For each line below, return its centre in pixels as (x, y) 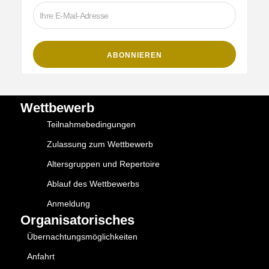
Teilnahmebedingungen (91, 125)
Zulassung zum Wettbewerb (100, 144)
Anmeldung (68, 204)
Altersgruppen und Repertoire (103, 164)
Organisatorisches (77, 220)
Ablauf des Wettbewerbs (93, 184)
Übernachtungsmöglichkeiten (82, 237)
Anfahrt (41, 257)
